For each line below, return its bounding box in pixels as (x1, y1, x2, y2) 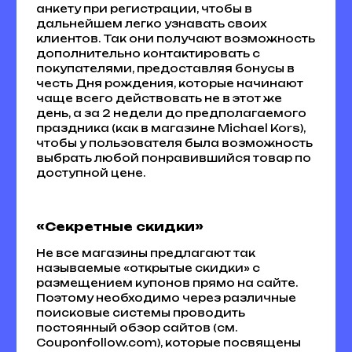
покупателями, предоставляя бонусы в (35, 61, 295, 75)
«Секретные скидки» (35, 218, 203, 234)
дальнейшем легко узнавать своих (35, 16, 266, 30)
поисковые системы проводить (35, 306, 245, 319)
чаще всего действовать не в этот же (35, 91, 282, 104)
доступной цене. (35, 166, 145, 179)
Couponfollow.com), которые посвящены (35, 335, 301, 349)
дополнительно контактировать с (35, 46, 260, 60)
